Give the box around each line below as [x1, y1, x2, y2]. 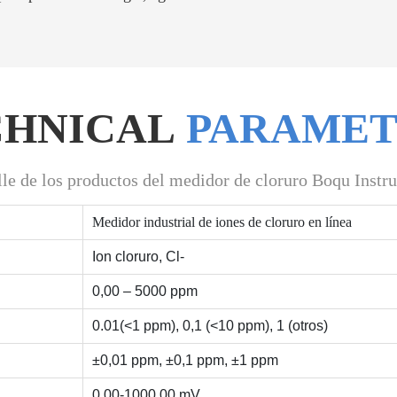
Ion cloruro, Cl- [92, 248, 184, 264]
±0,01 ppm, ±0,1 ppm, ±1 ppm [92, 352, 278, 368]
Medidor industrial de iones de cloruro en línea [92, 213, 352, 230]
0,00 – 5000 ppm [92, 283, 198, 299]
